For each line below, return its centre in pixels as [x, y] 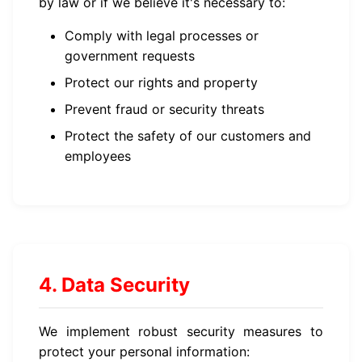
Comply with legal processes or [162, 36]
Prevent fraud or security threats [164, 109]
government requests [130, 56]
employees [98, 156]
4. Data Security [114, 285]
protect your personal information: [144, 351]
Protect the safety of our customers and [188, 136]
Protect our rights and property [161, 82]
